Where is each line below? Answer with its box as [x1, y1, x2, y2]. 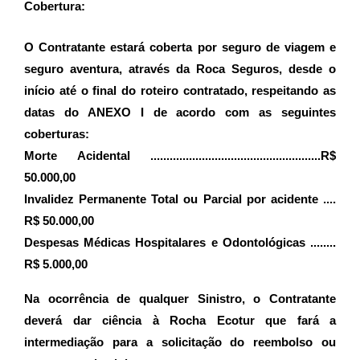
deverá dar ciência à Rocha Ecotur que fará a [24, 313, 336, 327]
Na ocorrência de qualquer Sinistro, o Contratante [24, 292, 336, 305]
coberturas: [24, 127, 89, 141]
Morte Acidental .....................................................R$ [24, 149, 336, 162]
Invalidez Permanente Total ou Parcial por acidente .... [24, 192, 336, 206]
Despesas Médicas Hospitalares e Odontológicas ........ [24, 235, 336, 249]
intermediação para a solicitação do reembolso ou [24, 335, 336, 349]
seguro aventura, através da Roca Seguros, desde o [24, 62, 336, 76]
